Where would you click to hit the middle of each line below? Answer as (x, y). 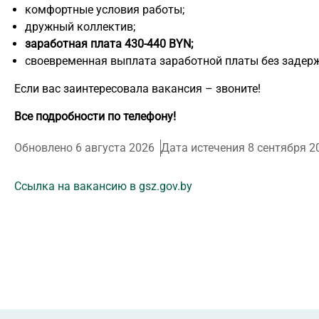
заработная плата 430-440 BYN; (109, 44)
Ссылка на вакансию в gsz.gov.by (103, 187)
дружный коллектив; (80, 27)
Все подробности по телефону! (95, 117)
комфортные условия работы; (105, 10)
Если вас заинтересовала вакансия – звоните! (137, 89)
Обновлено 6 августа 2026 (84, 148)
